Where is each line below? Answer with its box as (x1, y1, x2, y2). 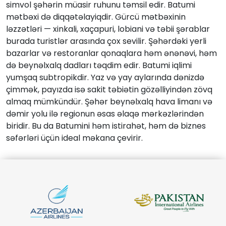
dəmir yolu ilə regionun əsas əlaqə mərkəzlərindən (6, 107, 204, 120)
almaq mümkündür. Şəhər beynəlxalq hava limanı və (6, 95, 212, 107)
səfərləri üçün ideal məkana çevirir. (6, 132, 143, 144)
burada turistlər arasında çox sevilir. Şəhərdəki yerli (6, 35, 206, 47)
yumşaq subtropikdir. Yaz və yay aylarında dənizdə (6, 71, 204, 83)
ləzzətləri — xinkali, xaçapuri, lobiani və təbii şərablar (6, 23, 210, 35)
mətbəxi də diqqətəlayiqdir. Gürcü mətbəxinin (6, 11, 186, 23)
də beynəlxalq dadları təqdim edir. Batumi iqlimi (6, 59, 192, 71)
